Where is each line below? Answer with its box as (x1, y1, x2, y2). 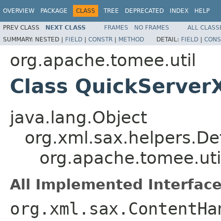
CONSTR (88, 36, 112, 43)
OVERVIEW (3, 7, 35, 14)
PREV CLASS (3, 24, 39, 31)
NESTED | (35, 36, 65, 43)
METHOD (118, 36, 144, 43)
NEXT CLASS (45, 24, 86, 31)
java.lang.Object (10, 107, 147, 127)
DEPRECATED (125, 7, 164, 14)
